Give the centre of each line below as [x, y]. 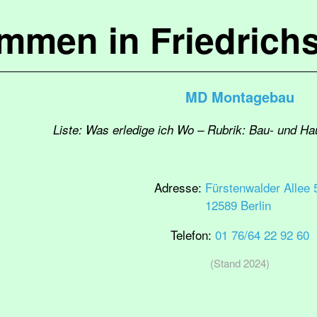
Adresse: [179, 187]
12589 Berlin [238, 205]
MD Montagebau [240, 97]
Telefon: [193, 235]
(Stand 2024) [240, 263]
